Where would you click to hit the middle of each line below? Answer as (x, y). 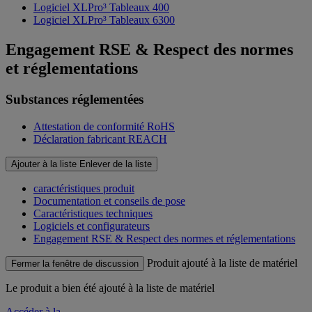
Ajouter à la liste (44, 164)
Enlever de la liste (116, 164)
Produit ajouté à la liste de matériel (222, 263)
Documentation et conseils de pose (109, 201)
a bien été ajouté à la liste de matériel (134, 288)
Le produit (30, 288)
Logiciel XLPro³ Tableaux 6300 (104, 20)
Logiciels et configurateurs (92, 226)
